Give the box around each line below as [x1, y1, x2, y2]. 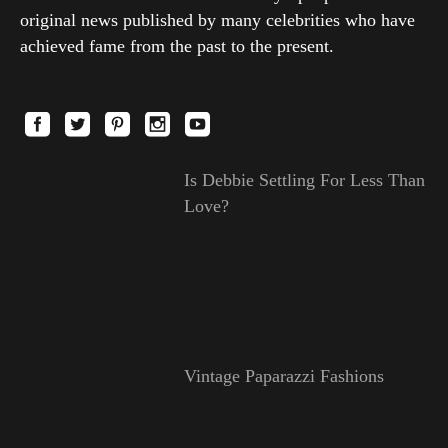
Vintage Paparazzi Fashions [183, 366, 384, 387]
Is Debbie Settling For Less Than [183, 170, 425, 191]
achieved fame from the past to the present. [20, 36, 334, 57]
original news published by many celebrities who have [20, 10, 415, 31]
